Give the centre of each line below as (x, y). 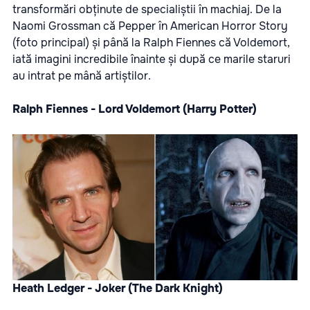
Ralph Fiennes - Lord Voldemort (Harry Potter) (135, 109)
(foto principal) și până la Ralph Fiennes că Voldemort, (151, 43)
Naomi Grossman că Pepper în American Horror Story (150, 26)
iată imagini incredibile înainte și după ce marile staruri (152, 59)
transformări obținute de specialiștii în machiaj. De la (147, 9)
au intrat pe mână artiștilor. (82, 76)
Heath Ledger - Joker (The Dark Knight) (118, 288)
